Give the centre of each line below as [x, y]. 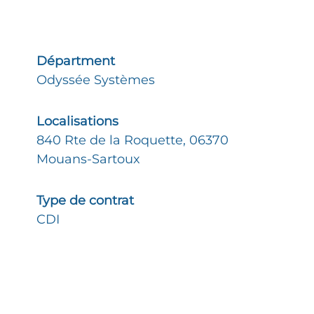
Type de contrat [85, 200]
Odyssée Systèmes [96, 80]
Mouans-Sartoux [88, 159]
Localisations [77, 121]
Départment [76, 61]
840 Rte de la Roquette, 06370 [132, 140]
